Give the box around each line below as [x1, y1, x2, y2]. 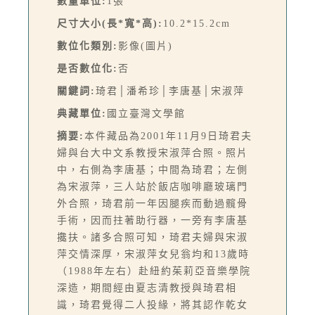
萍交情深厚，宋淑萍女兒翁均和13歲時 [57, 248, 250, 259]
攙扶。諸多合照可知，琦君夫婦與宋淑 [57, 231, 248, 243]
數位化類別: [57, 40, 118, 51]
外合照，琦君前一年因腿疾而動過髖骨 [57, 198, 248, 209]
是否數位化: [57, 63, 118, 74]
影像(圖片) [118, 40, 173, 51]
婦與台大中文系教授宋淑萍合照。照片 [57, 147, 248, 158]
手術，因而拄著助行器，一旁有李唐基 [57, 214, 248, 226]
